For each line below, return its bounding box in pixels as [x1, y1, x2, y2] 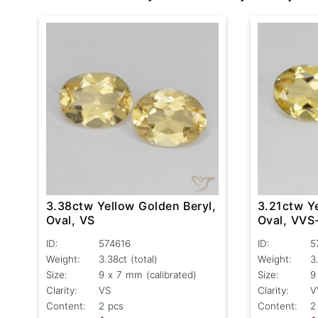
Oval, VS [46, 213, 95, 228]
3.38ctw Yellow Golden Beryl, [46, 199, 216, 214]
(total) [130, 253, 158, 265]
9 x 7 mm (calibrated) [99, 269, 197, 281]
